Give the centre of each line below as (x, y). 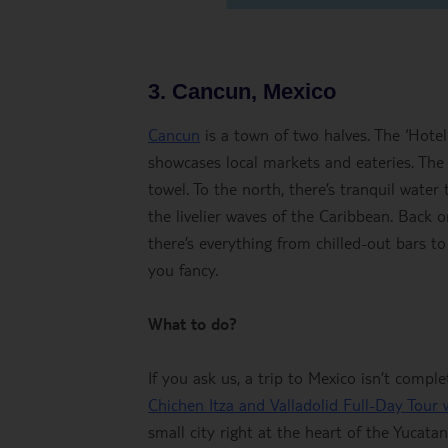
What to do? (192, 323)
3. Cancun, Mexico (242, 91)
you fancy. (183, 269)
